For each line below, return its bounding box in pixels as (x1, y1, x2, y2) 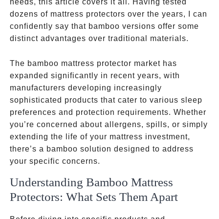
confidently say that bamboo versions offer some (10, 22, 199, 30)
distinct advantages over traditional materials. (10, 34, 189, 43)
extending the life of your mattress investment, (10, 132, 190, 141)
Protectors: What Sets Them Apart (10, 190, 178, 203)
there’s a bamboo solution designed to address (10, 145, 194, 153)
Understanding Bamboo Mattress (10, 175, 173, 189)
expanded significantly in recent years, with (10, 71, 180, 80)
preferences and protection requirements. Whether (10, 108, 206, 116)
